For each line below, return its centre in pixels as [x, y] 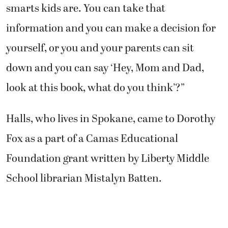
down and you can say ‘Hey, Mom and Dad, [105, 68]
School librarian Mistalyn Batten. [84, 178]
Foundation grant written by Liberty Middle [108, 159]
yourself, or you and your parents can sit [100, 48]
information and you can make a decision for [111, 28]
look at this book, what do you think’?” [95, 88]
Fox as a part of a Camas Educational [92, 139]
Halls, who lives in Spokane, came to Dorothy [111, 119]
